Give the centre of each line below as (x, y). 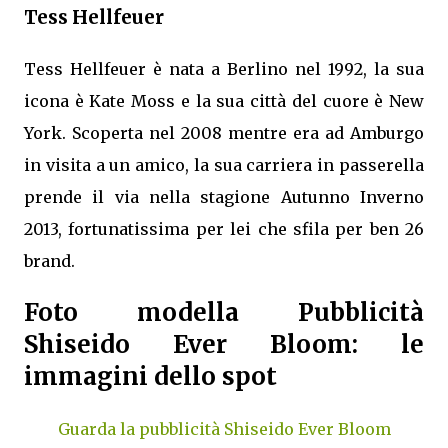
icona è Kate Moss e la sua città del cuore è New (224, 100)
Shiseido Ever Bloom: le (224, 344)
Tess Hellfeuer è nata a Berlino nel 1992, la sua (224, 68)
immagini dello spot (150, 376)
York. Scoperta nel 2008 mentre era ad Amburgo (224, 132)
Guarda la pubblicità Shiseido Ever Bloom (224, 428)
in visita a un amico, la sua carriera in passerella (224, 164)
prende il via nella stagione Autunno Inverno (224, 196)
